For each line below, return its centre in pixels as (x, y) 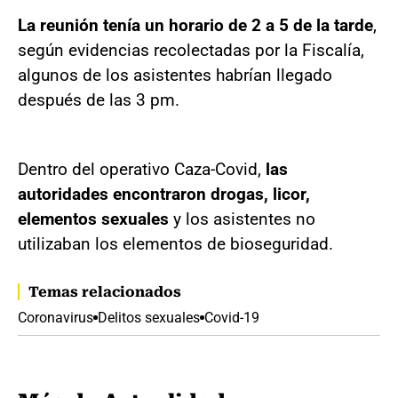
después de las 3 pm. (99, 100)
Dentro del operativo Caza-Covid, (142, 170)
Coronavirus (56, 318)
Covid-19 (232, 318)
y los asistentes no (242, 219)
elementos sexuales (93, 219)
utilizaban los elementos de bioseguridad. (175, 244)
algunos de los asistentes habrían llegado (175, 76)
